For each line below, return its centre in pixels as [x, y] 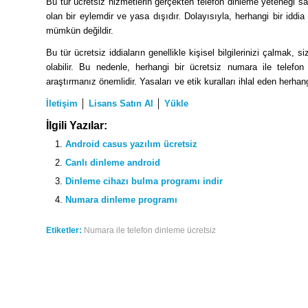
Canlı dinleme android [113, 163]
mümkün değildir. [80, 31]
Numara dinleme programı [121, 200]
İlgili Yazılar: [77, 125]
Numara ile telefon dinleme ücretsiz [150, 230]
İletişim [62, 104]
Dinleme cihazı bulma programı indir [144, 181]
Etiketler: [64, 230]
